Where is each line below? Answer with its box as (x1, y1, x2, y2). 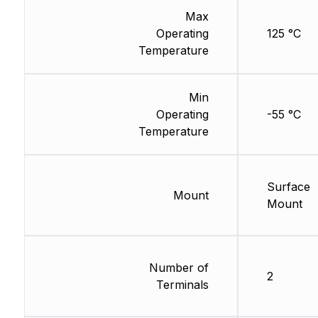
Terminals (155, 278, 209, 292)
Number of (148, 261, 209, 275)
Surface (266, 180, 310, 194)
